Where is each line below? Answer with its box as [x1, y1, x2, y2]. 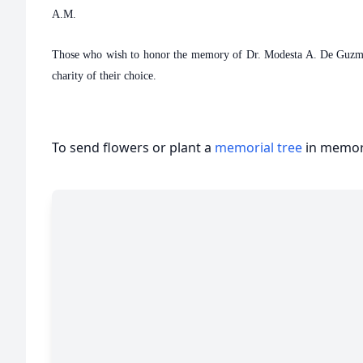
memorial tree [215, 139, 302, 156]
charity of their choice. [52, 70, 156, 82]
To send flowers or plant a [52, 139, 215, 156]
